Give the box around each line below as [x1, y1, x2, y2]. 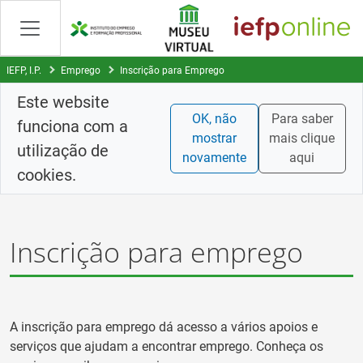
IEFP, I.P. [6, 64, 41, 76]
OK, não [192, 111, 237, 126]
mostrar [192, 130, 237, 146]
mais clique [269, 130, 335, 146]
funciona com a [17, 117, 128, 136]
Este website [17, 92, 109, 112]
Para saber [271, 111, 333, 126]
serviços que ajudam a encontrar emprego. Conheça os [10, 338, 323, 354]
